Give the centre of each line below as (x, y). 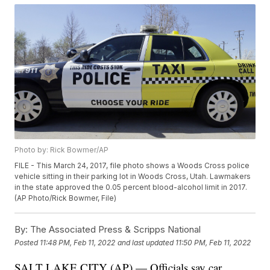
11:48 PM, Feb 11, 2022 (78, 242)
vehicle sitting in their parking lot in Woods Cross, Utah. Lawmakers (133, 177)
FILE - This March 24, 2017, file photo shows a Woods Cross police (132, 166)
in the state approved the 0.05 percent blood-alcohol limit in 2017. (131, 187)
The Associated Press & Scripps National (115, 230)
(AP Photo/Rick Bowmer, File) (66, 198)
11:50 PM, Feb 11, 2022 (213, 242)
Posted (27, 242)
